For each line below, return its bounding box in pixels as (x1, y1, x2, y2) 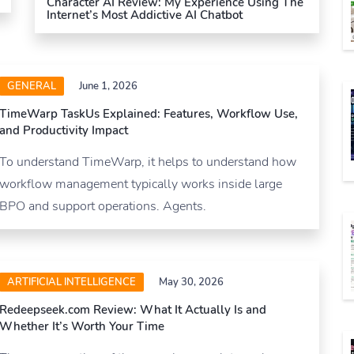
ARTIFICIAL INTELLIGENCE (7, 274, 136, 289)
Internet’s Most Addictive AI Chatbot (47, 6, 243, 23)
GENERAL (7, 78, 56, 93)
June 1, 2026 (79, 78, 137, 93)
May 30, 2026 (159, 274, 224, 289)
